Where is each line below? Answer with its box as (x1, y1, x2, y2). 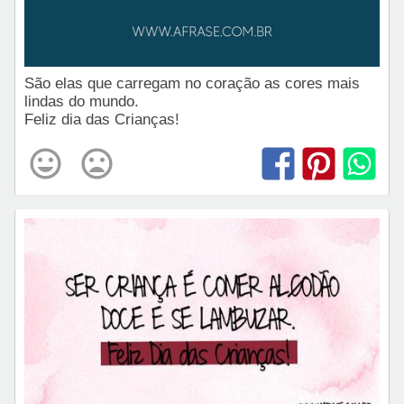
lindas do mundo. (24, 92, 143, 110)
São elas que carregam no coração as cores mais (24, 74, 360, 92)
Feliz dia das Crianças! (24, 110, 179, 128)
